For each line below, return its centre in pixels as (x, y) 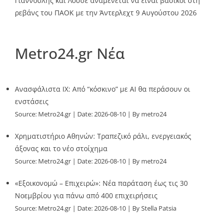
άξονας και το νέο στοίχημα (61, 149)
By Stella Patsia (154, 209)
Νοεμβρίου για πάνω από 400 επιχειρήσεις (86, 196)
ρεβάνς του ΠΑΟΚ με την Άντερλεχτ (74, 13)
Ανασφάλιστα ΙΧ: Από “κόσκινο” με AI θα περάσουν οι (103, 89)
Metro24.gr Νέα (70, 54)
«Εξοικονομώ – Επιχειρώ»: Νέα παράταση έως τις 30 (101, 183)
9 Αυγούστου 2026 (166, 13)
